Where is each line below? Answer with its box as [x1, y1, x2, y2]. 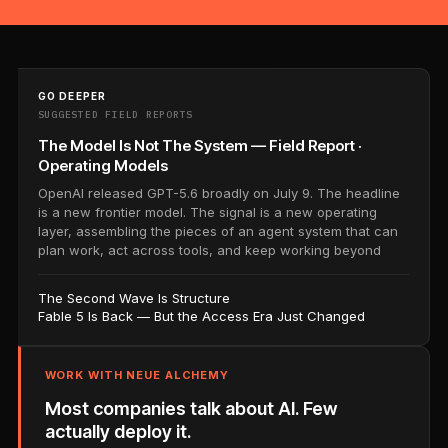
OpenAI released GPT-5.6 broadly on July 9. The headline [37, 184, 400, 201]
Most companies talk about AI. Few [44, 397, 337, 419]
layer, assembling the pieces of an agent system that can [37, 222, 398, 239]
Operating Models [37, 155, 168, 175]
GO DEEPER [37, 89, 107, 102]
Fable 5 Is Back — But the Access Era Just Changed [37, 307, 365, 324]
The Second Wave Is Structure [37, 289, 230, 306]
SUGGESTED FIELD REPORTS [37, 107, 194, 121]
